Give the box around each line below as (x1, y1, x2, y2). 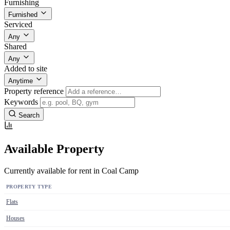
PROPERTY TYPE (6, 184, 52, 190)
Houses (6, 215, 25, 222)
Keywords (4, 98, 38, 107)
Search (18, 111, 40, 120)
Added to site (4, 64, 47, 73)
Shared (4, 42, 27, 51)
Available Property (4, 142, 104, 156)
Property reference (4, 87, 64, 96)
